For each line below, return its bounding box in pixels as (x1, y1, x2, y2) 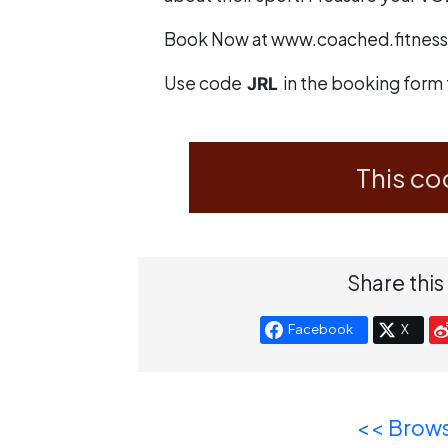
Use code (164, 71, 245, 94)
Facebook (287, 321, 353, 338)
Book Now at (164, 27, 271, 50)
